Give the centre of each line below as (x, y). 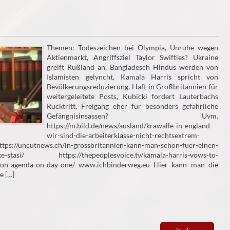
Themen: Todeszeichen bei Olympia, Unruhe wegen (132, 48)
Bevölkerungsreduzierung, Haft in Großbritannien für (132, 87)
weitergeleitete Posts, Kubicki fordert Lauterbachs (132, 97)
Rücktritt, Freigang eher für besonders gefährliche (132, 106)
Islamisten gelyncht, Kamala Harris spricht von (132, 77)
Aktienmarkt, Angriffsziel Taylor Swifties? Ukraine (132, 57)
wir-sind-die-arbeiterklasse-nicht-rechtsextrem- (123, 136)
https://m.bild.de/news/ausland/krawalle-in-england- (130, 126)
